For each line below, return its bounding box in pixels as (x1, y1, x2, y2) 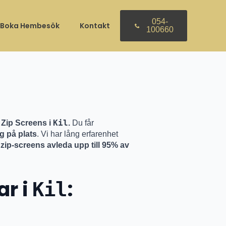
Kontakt (80, 21, 110, 31)
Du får (70, 118, 94, 127)
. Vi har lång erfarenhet (37, 129, 119, 138)
